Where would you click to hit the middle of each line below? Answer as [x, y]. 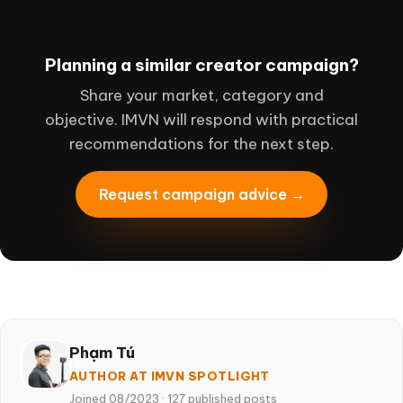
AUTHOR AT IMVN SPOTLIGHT [170, 376]
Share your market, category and [201, 95]
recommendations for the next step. [201, 144]
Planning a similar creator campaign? [201, 65]
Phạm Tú [102, 353]
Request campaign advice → [201, 194]
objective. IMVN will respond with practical [201, 120]
